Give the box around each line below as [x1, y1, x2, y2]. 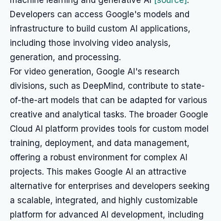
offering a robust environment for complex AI [10, 152, 187, 162]
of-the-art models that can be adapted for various [10, 95, 207, 105]
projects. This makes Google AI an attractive [10, 167, 186, 177]
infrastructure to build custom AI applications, [10, 24, 190, 34]
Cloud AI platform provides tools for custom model [10, 124, 209, 134]
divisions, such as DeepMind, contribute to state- [10, 81, 205, 91]
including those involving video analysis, [10, 38, 171, 48]
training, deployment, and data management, [10, 138, 189, 148]
